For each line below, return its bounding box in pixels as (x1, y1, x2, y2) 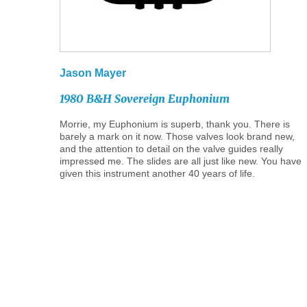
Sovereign (114, 92, 165, 106)
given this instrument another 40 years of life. (60, 168, 255, 179)
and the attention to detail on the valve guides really (60, 143, 283, 154)
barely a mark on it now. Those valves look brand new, (60, 131, 295, 142)
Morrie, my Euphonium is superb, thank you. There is (60, 119, 290, 130)
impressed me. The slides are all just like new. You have (60, 156, 302, 167)
